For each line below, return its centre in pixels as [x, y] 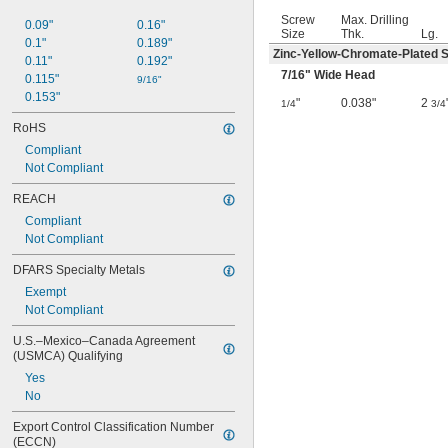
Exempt [45, 292]
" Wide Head [340, 75]
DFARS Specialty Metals [79, 270]
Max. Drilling [375, 20]
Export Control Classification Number [113, 427]
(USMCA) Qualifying [68, 356]
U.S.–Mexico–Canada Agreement [104, 341]
